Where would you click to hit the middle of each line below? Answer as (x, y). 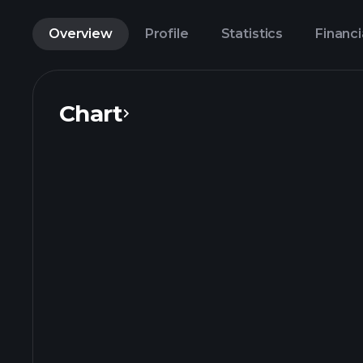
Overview (81, 34)
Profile (167, 34)
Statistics (252, 34)
